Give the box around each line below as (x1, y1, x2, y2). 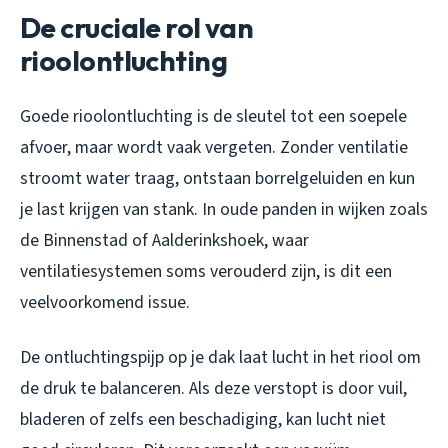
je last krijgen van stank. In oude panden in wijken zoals (20, 197, 428, 223)
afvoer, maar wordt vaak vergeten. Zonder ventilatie (20, 135, 408, 161)
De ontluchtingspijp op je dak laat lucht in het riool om (20, 345, 421, 371)
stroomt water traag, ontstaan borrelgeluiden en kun (20, 166, 415, 192)
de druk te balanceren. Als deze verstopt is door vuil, (20, 376, 407, 402)
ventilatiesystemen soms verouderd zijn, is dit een (20, 259, 392, 285)
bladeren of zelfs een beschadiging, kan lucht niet (20, 407, 386, 433)
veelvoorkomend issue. (20, 290, 190, 316)
